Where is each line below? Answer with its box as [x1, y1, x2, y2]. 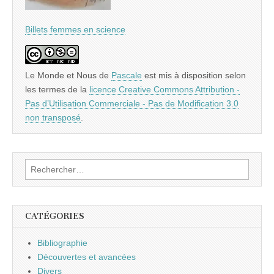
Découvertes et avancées [37, 251, 136, 262]
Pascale [111, 70, 142, 80]
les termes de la [25, 84, 89, 94]
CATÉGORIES [25, 210, 84, 221]
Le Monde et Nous [25, 70, 97, 80]
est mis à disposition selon [142, 70, 246, 80]
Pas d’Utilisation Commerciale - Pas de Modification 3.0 [25, 98, 239, 108]
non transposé [25, 112, 81, 122]
